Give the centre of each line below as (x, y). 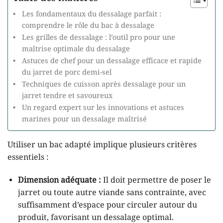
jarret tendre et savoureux (67, 96)
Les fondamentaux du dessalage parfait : (91, 14)
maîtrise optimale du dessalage (76, 49)
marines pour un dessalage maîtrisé (84, 119)
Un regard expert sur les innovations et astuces (103, 108)
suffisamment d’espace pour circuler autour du (107, 205)
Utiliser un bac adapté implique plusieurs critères (102, 145)
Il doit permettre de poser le (156, 180)
